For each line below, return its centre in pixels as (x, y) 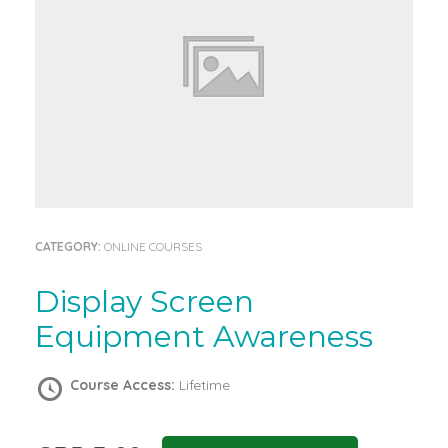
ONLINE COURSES (153, 247)
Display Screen (47, 302)
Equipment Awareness (204, 337)
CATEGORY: (69, 247)
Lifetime (204, 385)
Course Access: (124, 385)
